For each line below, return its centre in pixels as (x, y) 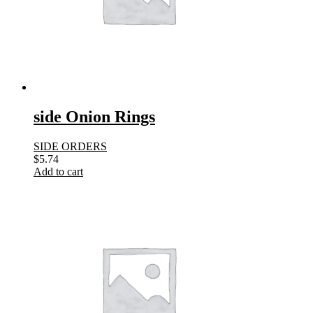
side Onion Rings (94, 117)
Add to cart (58, 172)
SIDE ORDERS (70, 147)
